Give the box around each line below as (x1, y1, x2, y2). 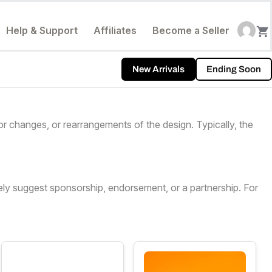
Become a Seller (152, 24, 229, 36)
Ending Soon (206, 64, 261, 74)
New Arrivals (132, 64, 185, 74)
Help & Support (6, 24, 78, 36)
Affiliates (93, 24, 137, 36)
